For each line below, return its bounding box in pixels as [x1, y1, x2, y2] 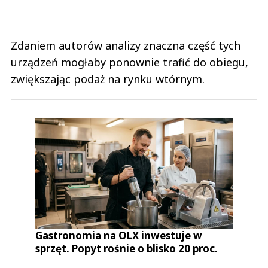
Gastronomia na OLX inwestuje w [35, 228, 203, 242]
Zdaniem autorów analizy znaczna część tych [11, 38, 240, 53]
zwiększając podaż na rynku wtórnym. [11, 72, 205, 87]
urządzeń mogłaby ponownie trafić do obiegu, [11, 55, 248, 70]
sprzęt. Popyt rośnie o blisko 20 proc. [35, 241, 218, 255]
